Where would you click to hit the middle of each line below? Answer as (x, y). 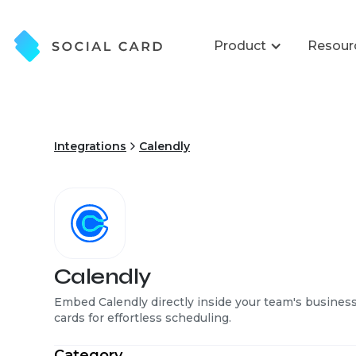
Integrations (90, 146)
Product (240, 46)
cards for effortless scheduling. (143, 318)
